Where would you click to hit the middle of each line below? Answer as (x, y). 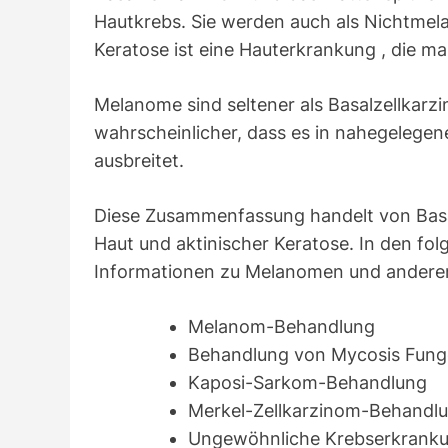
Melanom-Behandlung (281, 326)
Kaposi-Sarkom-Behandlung (307, 382)
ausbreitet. (139, 160)
